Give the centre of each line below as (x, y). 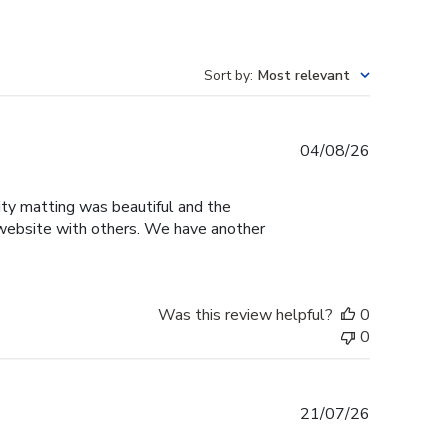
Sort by (227, 76)
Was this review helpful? (245, 315)
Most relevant (304, 76)
